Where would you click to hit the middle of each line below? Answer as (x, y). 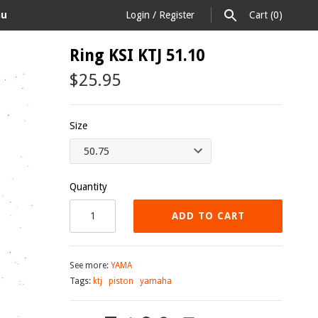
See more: (90, 265)
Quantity (88, 187)
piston (121, 281)
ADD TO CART (208, 216)
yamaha (156, 281)
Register (177, 15)
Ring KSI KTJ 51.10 (137, 55)
